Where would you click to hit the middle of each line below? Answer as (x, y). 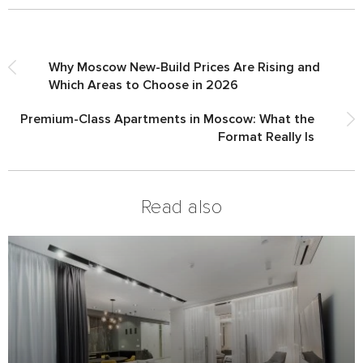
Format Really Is (266, 137)
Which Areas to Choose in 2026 (143, 85)
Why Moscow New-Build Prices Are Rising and (184, 67)
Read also (181, 207)
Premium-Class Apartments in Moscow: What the (167, 119)
